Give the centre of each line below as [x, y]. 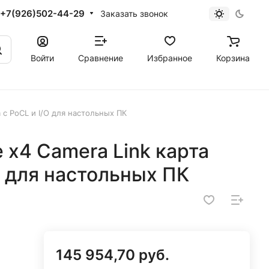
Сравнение [101, 58]
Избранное [170, 58]
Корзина [233, 58]
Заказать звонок [134, 13]
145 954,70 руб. [112, 255]
